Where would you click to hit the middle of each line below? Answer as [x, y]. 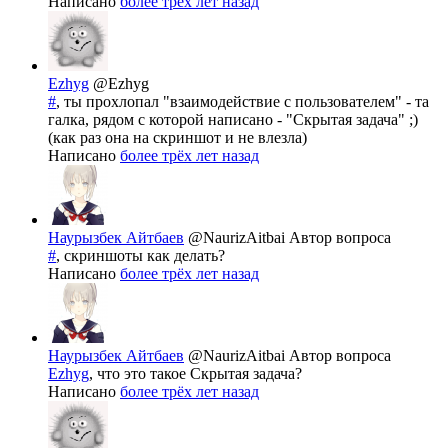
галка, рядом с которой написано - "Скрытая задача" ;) [233, 120]
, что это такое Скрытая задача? [195, 374]
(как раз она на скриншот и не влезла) [177, 138]
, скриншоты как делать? [140, 256]
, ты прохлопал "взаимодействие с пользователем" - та [242, 102]
